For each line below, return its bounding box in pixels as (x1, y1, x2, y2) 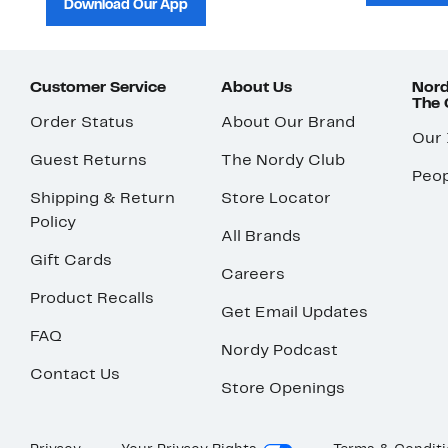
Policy (30, 216, 76, 231)
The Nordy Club (221, 154, 346, 169)
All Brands (221, 230, 302, 245)
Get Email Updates (221, 306, 369, 321)
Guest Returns (30, 154, 147, 169)
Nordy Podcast (221, 344, 339, 359)
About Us (221, 81, 293, 96)
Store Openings (221, 382, 346, 397)
